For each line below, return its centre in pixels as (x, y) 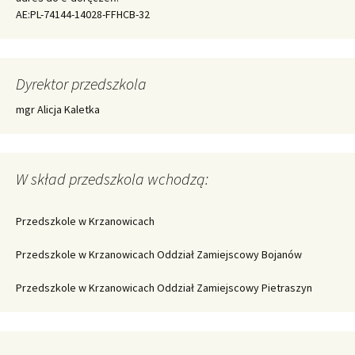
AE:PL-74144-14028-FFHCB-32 (83, 14)
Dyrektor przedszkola (81, 83)
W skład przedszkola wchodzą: (112, 178)
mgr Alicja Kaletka (58, 109)
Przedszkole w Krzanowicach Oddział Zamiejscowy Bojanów (159, 254)
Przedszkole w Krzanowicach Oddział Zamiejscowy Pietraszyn (164, 287)
